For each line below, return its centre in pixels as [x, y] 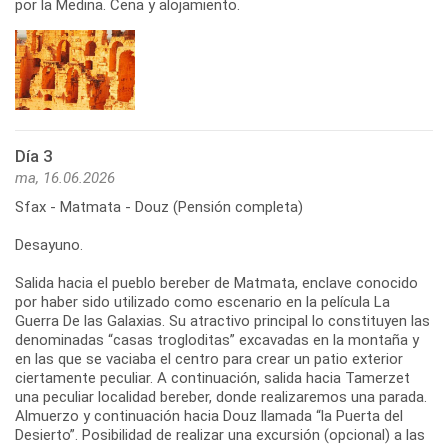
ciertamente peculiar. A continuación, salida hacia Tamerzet [212, 377]
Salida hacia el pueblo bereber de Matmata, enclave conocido [216, 282]
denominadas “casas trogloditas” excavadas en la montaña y [217, 339]
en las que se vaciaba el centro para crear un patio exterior [209, 358]
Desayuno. [49, 244]
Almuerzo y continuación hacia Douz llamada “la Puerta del [209, 415]
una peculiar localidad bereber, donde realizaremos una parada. [221, 396]
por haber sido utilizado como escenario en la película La [202, 301]
